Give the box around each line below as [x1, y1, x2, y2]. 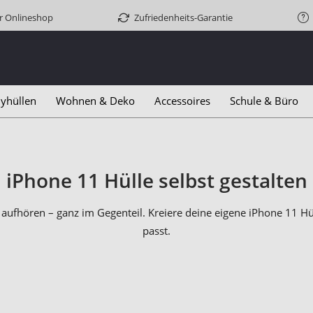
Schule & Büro [230, 94, 298, 108]
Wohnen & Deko [56, 94, 135, 108]
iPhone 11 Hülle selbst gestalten [6, 167, 307, 194]
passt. [143, 224, 170, 238]
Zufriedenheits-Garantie [134, 11, 233, 24]
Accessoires [154, 94, 210, 108]
